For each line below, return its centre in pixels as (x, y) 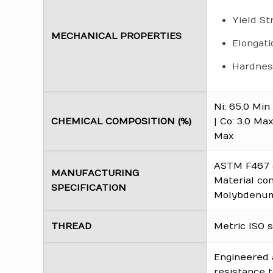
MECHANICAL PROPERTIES (117, 36)
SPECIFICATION (89, 188)
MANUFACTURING (95, 173)
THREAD (72, 226)
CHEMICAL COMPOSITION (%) (122, 121)
